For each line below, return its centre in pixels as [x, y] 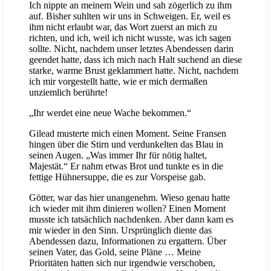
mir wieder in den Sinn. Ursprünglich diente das [120, 230]
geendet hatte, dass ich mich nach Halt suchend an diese [135, 60]
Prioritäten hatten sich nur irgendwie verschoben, [122, 263]
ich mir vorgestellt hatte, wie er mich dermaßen [118, 82]
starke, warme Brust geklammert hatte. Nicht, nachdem [134, 71]
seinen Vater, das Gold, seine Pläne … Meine [115, 252]
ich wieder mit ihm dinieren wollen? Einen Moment [127, 209]
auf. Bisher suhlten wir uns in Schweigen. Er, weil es [130, 16]
